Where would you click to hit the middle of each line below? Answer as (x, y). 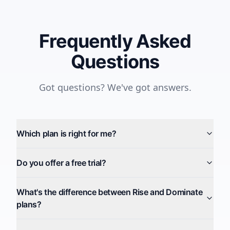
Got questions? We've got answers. (115, 87)
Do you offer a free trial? (61, 163)
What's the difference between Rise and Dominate (110, 192)
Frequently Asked (115, 41)
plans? (29, 204)
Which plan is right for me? (66, 133)
